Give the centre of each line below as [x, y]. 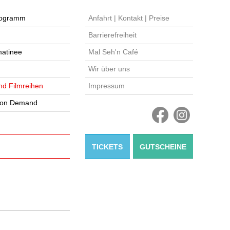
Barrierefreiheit [112, 35]
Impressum [107, 86]
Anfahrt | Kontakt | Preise [129, 18]
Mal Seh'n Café [113, 52]
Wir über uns [109, 69]
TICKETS [108, 147]
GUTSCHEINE [163, 147]
